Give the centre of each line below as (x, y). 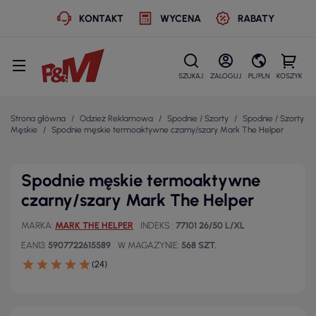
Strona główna (38, 119)
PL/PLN (259, 76)
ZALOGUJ (226, 76)
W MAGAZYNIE (148, 245)
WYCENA (180, 18)
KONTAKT (101, 18)
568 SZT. (199, 245)
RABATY (256, 18)
